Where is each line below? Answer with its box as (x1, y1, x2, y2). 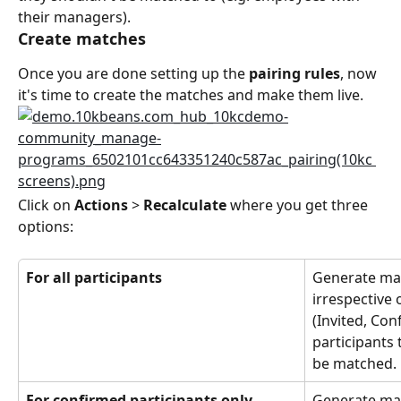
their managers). (18, 7, 131, 28)
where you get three (226, 195, 371, 216)
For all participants (26, 268, 162, 288)
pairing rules (249, 64, 340, 84)
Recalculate (143, 195, 226, 216)
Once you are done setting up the (18, 64, 249, 84)
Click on (18, 195, 74, 216)
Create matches (18, 28, 146, 50)
